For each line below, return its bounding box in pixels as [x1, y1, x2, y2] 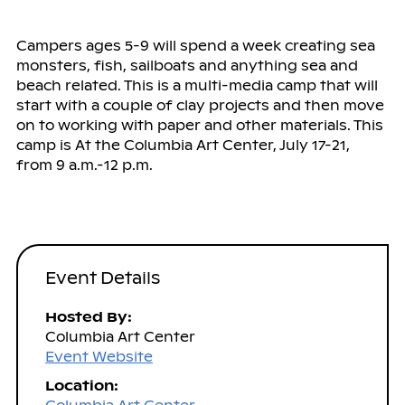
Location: [44, 376, 118, 394]
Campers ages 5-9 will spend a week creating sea [15, 36, 375, 54]
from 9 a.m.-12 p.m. [15, 155, 153, 174]
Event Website [44, 347, 153, 365]
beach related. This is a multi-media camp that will [15, 76, 378, 94]
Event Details [44, 267, 160, 288]
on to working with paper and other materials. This [15, 116, 383, 134]
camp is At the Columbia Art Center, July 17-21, [15, 136, 350, 154]
